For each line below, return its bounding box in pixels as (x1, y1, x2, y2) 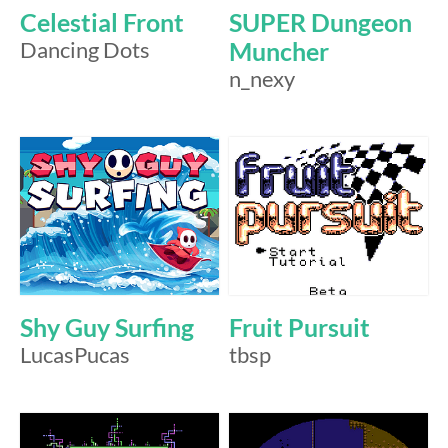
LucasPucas (20, 342, 130, 369)
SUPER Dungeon (229, 7, 412, 37)
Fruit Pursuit (229, 313, 370, 343)
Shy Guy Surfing (20, 313, 194, 343)
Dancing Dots (20, 36, 150, 63)
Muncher (229, 36, 329, 66)
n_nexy (229, 65, 295, 92)
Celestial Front (20, 7, 184, 37)
